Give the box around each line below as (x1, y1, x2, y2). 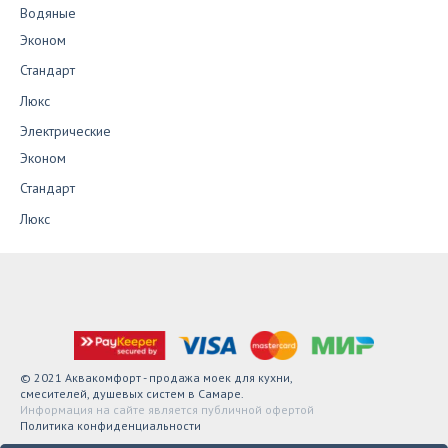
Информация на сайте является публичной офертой (20, 401, 314, 417)
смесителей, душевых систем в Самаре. (20, 385, 244, 401)
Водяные (20, 3, 76, 22)
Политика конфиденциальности (20, 417, 201, 433)
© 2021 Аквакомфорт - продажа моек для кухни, (20, 369, 293, 385)
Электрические (20, 122, 111, 141)
